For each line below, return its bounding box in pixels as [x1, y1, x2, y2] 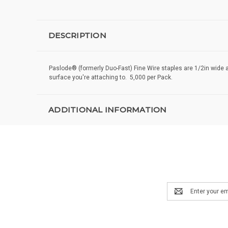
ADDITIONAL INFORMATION [48, 105, 167, 115]
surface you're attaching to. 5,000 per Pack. [49, 74, 174, 81]
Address [167, 192, 191, 200]
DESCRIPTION [48, 31, 106, 41]
